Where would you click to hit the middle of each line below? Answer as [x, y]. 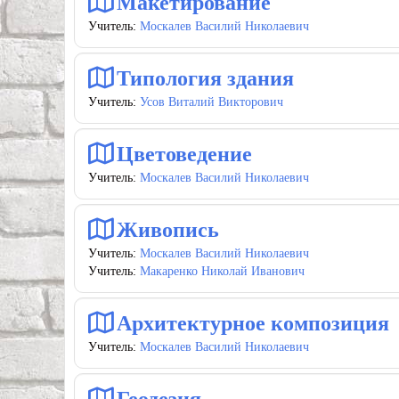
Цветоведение [184, 154]
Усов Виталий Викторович [212, 102]
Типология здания [205, 78]
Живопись [168, 230]
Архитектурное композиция [253, 323]
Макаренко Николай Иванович [222, 271]
